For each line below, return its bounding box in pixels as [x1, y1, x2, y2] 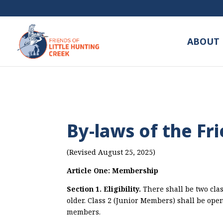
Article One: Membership [67, 165, 159, 175]
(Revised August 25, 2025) [67, 147, 156, 157]
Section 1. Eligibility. [67, 184, 143, 194]
